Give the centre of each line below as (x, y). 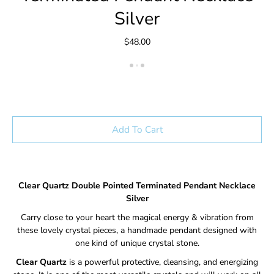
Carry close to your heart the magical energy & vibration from (137, 218)
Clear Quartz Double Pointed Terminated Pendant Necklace (137, 186)
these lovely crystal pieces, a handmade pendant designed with (137, 231)
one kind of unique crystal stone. (137, 243)
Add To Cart (137, 129)
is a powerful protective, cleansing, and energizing (162, 262)
